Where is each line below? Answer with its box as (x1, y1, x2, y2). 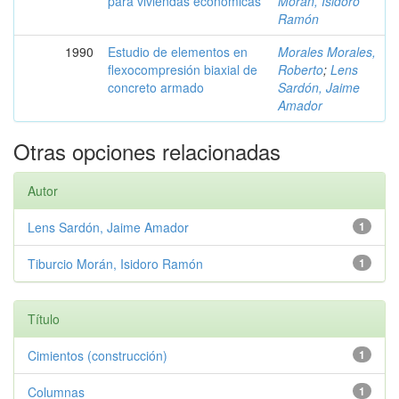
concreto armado (108, 77, 204, 96)
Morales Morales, (278, 42, 376, 61)
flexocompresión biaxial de (108, 60, 257, 78)
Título (28, 309, 60, 328)
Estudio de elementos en (108, 42, 248, 61)
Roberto (278, 60, 323, 78)
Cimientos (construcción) (28, 346, 167, 364)
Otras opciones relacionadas (13, 134, 281, 167)
